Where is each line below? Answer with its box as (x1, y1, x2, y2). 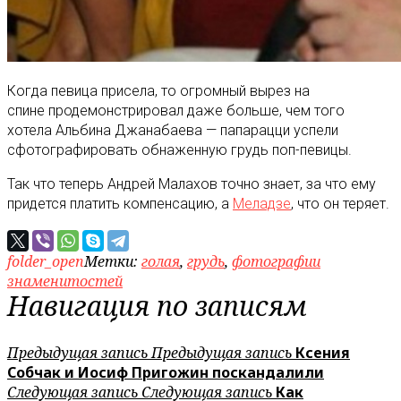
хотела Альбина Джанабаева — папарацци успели (7, 121, 338, 139)
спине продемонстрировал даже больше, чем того (7, 101, 345, 119)
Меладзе (233, 194, 291, 212)
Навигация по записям (7, 286, 307, 324)
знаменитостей (7, 270, 123, 291)
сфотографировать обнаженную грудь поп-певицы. (7, 141, 352, 158)
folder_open (7, 251, 84, 271)
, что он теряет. (291, 194, 389, 212)
